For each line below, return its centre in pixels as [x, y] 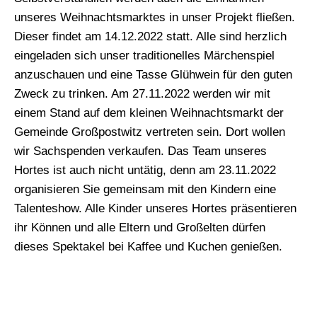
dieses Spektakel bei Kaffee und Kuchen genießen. [148, 247]
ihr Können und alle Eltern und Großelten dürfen [140, 228]
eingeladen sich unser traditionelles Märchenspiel [144, 56]
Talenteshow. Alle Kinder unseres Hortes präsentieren [155, 209]
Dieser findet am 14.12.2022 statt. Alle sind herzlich [150, 37]
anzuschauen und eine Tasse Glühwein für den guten [153, 75]
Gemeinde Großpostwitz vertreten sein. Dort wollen [150, 132]
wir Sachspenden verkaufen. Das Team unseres [140, 151]
